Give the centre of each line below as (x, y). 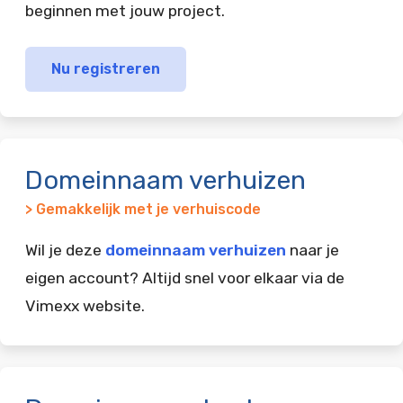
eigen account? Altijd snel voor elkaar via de (185, 278)
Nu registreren (105, 68)
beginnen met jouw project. (125, 11)
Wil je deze (65, 250)
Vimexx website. (85, 305)
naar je (313, 250)
